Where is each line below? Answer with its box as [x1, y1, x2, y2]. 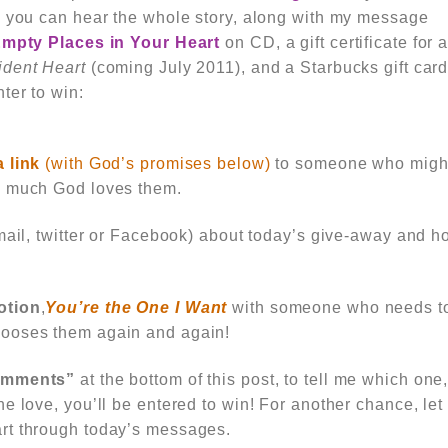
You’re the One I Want [45, 299, 228, 316]
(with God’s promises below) [40, 155, 271, 172]
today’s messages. [83, 421, 232, 438]
